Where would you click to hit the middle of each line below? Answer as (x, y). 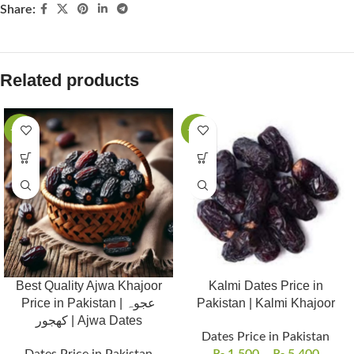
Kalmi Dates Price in (265, 286)
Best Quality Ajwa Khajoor (88, 286)
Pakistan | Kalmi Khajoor (265, 303)
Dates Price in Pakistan (265, 337)
